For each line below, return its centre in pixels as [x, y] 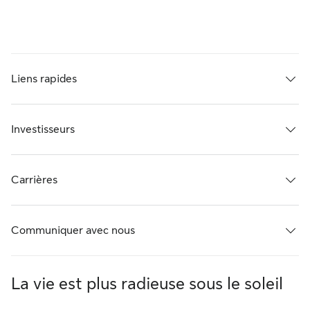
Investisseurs [43, 129]
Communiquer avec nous [73, 230]
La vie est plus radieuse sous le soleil [147, 284]
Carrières [34, 180]
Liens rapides [44, 79]
